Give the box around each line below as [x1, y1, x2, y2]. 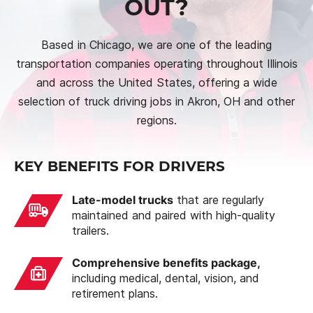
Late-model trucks [72, 192, 173, 207]
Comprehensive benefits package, [72, 255, 261, 270]
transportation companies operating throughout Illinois [15, 56, 298, 71]
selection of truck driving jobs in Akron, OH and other [18, 94, 295, 108]
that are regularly [173, 192, 264, 207]
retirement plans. [72, 286, 158, 300]
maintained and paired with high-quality [72, 208, 275, 222]
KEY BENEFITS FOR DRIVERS [14, 157, 225, 175]
